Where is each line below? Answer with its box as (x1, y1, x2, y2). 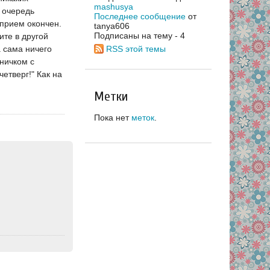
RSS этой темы (106, 43, 166, 54)
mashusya (94, 1, 133, 11)
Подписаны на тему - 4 (94, 30, 185, 40)
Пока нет (94, 112, 131, 122)
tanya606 (94, 20, 130, 31)
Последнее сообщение (94, 11, 186, 21)
